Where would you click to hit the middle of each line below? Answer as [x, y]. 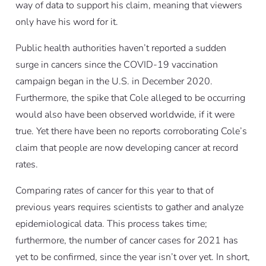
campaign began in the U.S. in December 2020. [114, 81]
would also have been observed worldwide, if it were [125, 114]
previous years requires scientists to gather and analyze [129, 207]
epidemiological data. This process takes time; [111, 224]
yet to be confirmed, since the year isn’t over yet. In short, [132, 257]
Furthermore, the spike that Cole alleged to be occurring [130, 98]
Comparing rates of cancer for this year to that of [114, 190]
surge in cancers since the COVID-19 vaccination [116, 64]
